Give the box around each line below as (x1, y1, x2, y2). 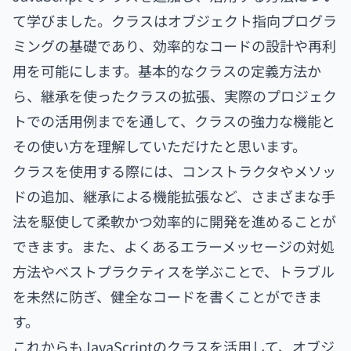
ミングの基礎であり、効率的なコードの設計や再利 (13, 35, 336, 56)
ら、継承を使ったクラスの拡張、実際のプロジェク (13, 85, 337, 106)
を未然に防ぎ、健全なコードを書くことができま (13, 286, 322, 306)
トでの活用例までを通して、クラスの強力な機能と (13, 110, 335, 131)
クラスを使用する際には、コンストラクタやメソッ (13, 161, 336, 181)
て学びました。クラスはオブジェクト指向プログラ (13, 10, 337, 31)
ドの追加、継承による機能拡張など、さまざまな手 (13, 186, 335, 206)
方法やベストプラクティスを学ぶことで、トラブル (13, 261, 335, 281)
